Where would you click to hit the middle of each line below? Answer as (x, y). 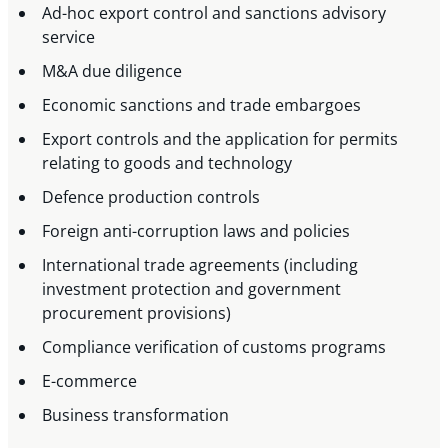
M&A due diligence (114, 71)
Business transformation (138, 415)
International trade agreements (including (200, 265)
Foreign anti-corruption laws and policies (198, 231)
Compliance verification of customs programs (216, 347)
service (71, 37)
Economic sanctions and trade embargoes (204, 105)
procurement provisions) (139, 313)
